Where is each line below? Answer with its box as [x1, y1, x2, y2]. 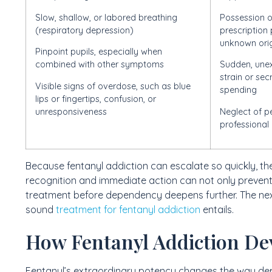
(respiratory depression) [35, 24, 134, 36]
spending [220, 84, 257, 96]
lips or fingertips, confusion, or [35, 93, 156, 104]
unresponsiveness [35, 106, 107, 117]
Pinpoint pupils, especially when [35, 46, 162, 58]
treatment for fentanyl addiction [56, 203, 200, 216]
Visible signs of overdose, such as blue [35, 80, 191, 92]
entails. [200, 203, 234, 216]
